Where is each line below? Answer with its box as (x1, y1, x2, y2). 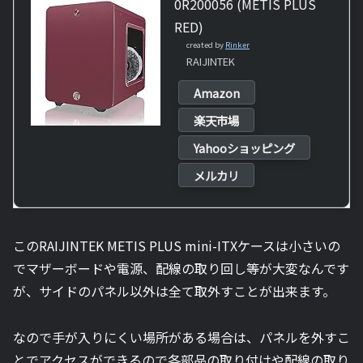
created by (186, 38, 225, 50)
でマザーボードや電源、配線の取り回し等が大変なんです (13, 258, 349, 278)
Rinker (225, 38, 250, 50)
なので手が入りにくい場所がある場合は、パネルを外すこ (13, 327, 350, 347)
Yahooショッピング (194, 139, 295, 156)
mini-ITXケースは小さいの (185, 235, 340, 255)
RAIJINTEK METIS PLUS (39, 235, 181, 255)
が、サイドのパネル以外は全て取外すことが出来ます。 (13, 280, 335, 301)
